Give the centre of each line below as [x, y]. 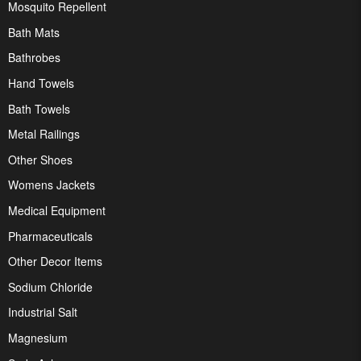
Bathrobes [34, 58]
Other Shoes [40, 159]
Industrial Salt [43, 312]
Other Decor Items [55, 261]
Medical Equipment [57, 211]
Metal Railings [44, 134]
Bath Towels [39, 108]
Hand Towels [41, 83]
